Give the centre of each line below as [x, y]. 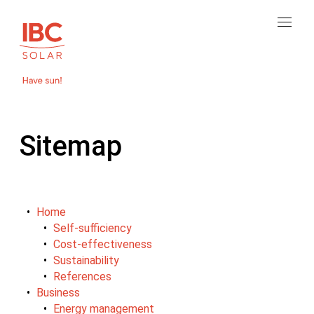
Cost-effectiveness [103, 244]
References [82, 276]
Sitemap [71, 146]
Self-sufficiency [93, 228]
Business [58, 292]
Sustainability [86, 260]
